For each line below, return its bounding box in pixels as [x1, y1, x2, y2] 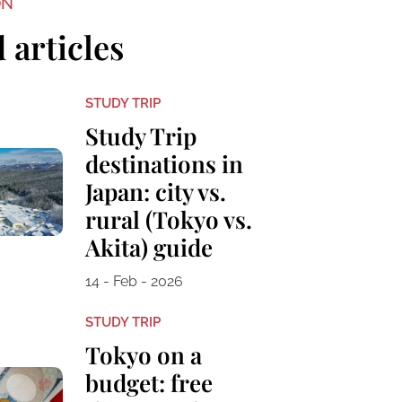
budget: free [84, 367, 213, 399]
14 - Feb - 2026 [84, 273, 183, 291]
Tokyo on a [84, 339, 202, 371]
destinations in [84, 148, 243, 180]
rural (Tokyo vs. [84, 204, 252, 236]
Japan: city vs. [84, 176, 226, 208]
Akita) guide [84, 232, 213, 264]
